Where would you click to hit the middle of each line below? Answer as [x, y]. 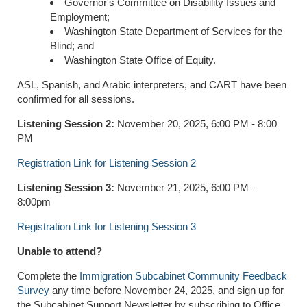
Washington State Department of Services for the [173, 32]
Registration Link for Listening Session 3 [107, 227]
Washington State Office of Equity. [140, 60]
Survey [33, 291]
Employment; [81, 17]
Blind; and [73, 46]
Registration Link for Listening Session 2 [107, 163]
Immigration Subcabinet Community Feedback [183, 276]
